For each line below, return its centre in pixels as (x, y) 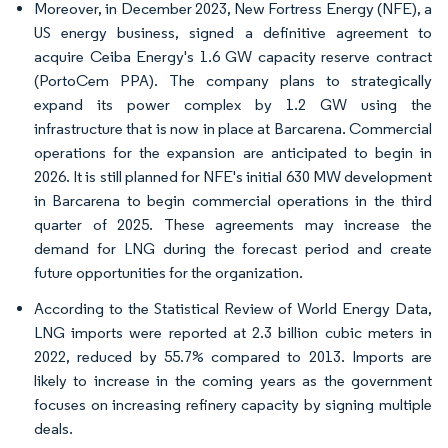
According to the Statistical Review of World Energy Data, (233, 308)
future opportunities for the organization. (168, 272)
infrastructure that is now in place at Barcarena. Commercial (233, 128)
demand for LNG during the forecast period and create (233, 248)
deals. (53, 428)
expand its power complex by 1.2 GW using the (233, 104)
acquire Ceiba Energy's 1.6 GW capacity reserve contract (233, 56)
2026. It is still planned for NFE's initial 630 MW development (233, 176)
